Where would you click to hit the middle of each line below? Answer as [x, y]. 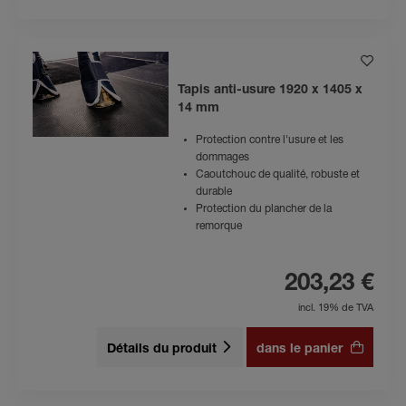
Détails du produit [162, 350]
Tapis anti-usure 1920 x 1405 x [270, 91]
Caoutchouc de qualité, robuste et [278, 175]
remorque [219, 227]
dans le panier [300, 350]
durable [214, 192]
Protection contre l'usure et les [270, 140]
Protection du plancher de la [264, 209]
